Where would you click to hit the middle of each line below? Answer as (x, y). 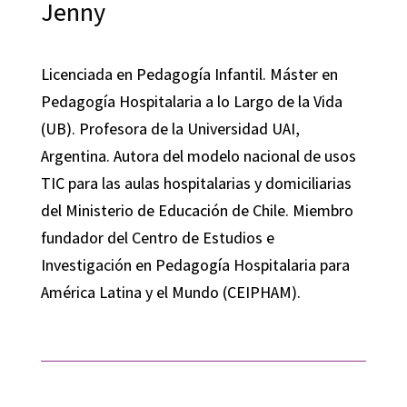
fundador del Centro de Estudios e (157, 238)
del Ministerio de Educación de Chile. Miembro (197, 210)
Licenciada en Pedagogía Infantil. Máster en (189, 74)
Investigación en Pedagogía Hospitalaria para (195, 265)
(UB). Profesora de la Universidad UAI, (170, 129)
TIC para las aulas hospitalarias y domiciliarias (196, 183)
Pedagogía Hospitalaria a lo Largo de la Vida (191, 101)
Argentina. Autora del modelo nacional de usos (198, 156)
